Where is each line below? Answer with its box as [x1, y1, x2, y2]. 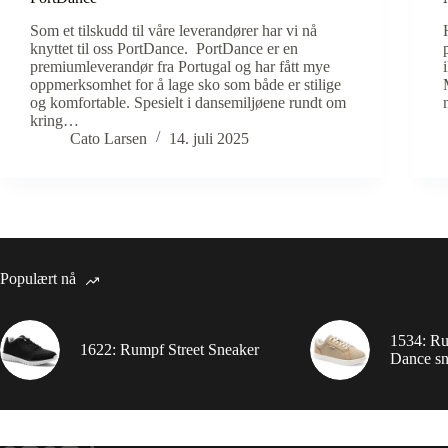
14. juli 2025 [169, 129, 249, 147]
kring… [30, 111, 79, 129]
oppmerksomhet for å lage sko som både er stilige [30, 75, 341, 93]
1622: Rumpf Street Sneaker [80, 340, 259, 358]
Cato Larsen [70, 129, 147, 147]
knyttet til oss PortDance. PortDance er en [30, 39, 298, 57]
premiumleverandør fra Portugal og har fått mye [30, 57, 330, 75]
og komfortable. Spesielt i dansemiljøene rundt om [30, 93, 346, 111]
